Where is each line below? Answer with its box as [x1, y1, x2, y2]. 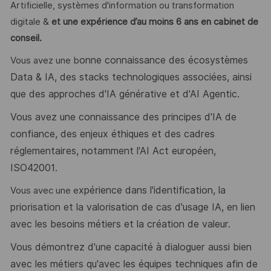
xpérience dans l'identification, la [78, 184, 226, 197]
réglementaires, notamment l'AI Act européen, [10, 145, 216, 157]
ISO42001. [10, 162, 57, 174]
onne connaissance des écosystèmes [79, 54, 248, 67]
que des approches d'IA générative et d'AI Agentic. [10, 88, 240, 100]
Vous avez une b [10, 55, 79, 67]
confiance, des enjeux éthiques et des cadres [10, 128, 215, 140]
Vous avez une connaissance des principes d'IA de [10, 111, 237, 123]
